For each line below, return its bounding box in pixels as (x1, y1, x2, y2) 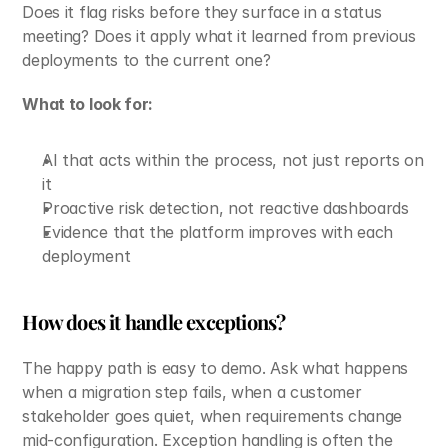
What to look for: (22, 94, 153, 114)
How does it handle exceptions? (22, 308, 286, 335)
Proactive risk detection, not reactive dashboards (42, 198, 409, 218)
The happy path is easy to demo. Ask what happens (22, 358, 409, 378)
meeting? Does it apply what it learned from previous (22, 26, 416, 46)
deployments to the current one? (22, 50, 271, 70)
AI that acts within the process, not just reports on (42, 150, 424, 170)
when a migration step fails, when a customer (22, 382, 362, 402)
